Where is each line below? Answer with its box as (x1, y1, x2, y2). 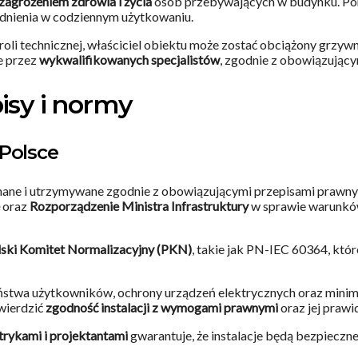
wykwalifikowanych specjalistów (39, 52, 220, 68)
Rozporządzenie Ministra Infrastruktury (30, 198, 249, 214)
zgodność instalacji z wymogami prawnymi (46, 300, 278, 316)
